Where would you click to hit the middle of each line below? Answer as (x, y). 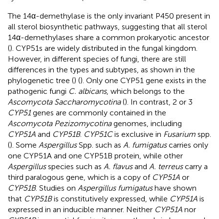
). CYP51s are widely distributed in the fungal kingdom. (104, 48)
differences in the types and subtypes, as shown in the (101, 69)
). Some (24, 145)
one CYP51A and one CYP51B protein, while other (95, 155)
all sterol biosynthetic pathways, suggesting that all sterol (108, 26)
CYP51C (98, 134)
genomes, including (147, 123)
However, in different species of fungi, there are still (97, 59)
